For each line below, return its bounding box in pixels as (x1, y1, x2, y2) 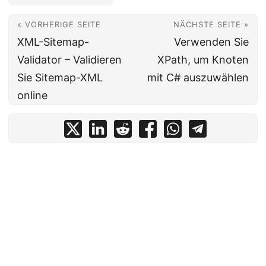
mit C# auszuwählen (147, 71, 249, 84)
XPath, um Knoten (157, 53, 249, 66)
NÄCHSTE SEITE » (173, 20, 249, 30)
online (17, 89, 47, 102)
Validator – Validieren (17, 53, 122, 66)
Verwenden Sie (174, 36, 249, 49)
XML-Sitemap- (17, 36, 89, 49)
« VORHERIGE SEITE (17, 20, 101, 30)
